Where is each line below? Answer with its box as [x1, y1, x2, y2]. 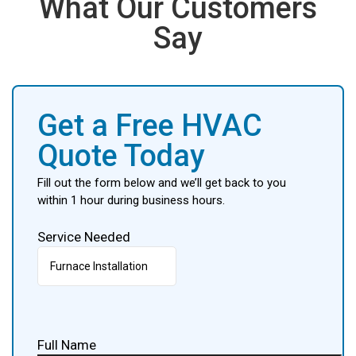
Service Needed [37, 229, 130, 245]
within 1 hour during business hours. [37, 193, 225, 207]
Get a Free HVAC [37, 108, 262, 143]
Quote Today [37, 138, 205, 173]
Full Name [37, 337, 96, 353]
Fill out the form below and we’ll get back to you [37, 176, 286, 190]
